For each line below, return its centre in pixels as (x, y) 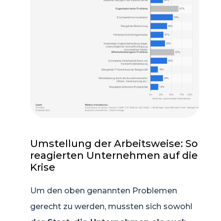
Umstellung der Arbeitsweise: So (114, 144)
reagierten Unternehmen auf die (114, 156)
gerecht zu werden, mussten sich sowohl (111, 207)
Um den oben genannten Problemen (104, 191)
